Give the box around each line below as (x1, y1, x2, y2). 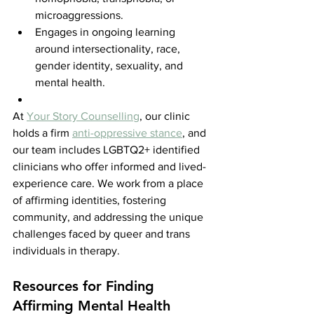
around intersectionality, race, (35, 42, 183, 55)
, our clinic (139, 109, 193, 122)
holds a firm (13, 126, 72, 139)
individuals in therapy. (13, 244, 120, 257)
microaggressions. (35, 8, 123, 21)
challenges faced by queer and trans (13, 227, 193, 240)
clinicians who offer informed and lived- (13, 160, 206, 172)
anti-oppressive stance (72, 126, 182, 139)
